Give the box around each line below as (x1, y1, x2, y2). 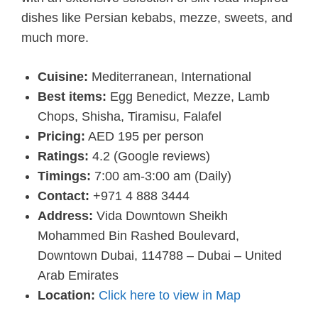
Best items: (37, 89, 106, 104)
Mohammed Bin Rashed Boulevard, (37, 229, 239, 243)
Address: (37, 209, 93, 224)
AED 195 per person (84, 129, 204, 144)
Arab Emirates (37, 268, 119, 283)
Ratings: (37, 149, 89, 164)
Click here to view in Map (98, 288, 241, 303)
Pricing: (37, 129, 85, 144)
